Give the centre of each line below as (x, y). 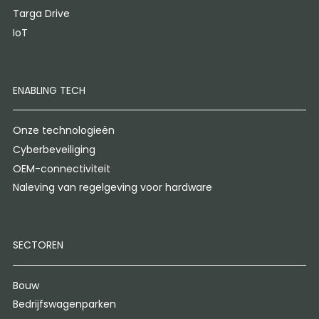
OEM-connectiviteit (61, 168)
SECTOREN (38, 245)
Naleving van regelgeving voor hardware (112, 188)
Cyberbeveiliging (54, 149)
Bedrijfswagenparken (64, 304)
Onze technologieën (63, 131)
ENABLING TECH (49, 90)
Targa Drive (41, 14)
